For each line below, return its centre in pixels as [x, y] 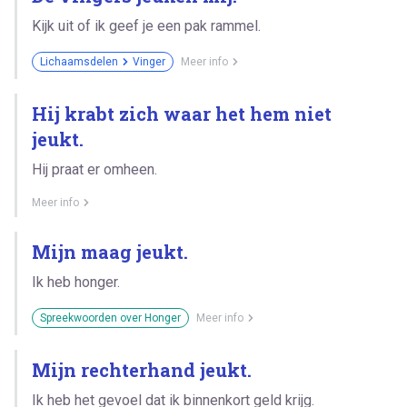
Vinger [149, 61]
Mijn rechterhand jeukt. [142, 369]
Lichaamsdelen [79, 61]
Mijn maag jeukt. [110, 251]
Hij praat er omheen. [94, 169]
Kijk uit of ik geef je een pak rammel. [146, 25]
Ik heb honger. [76, 282]
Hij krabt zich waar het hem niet [182, 113]
